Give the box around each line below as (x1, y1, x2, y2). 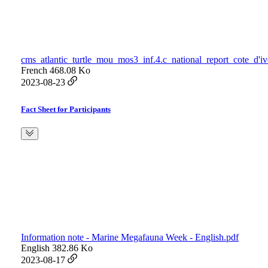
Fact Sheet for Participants (21, 105, 111, 114)
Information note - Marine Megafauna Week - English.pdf (21, 232, 239, 243)
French (21, 65, 47, 76)
